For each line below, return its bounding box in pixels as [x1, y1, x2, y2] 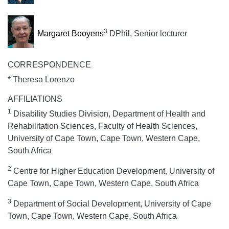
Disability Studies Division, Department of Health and [11, 109, 205, 118]
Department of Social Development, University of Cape [11, 199, 211, 208]
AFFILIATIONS [8, 94, 62, 103]
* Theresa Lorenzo [8, 75, 75, 84]
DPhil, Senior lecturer [107, 29, 187, 38]
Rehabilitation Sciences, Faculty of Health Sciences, [8, 121, 197, 130]
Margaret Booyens [37, 29, 104, 38]
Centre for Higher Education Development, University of [11, 166, 214, 175]
